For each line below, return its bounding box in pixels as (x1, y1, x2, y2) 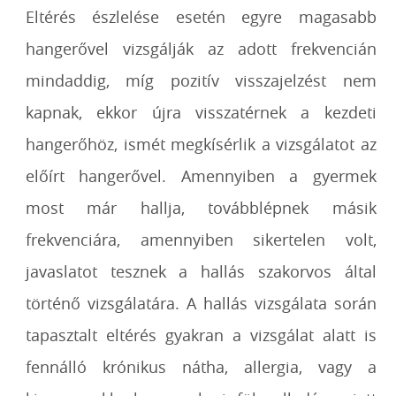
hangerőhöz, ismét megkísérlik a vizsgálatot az (26, 133, 377, 155)
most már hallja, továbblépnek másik (26, 197, 377, 218)
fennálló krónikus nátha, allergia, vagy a (26, 356, 377, 377)
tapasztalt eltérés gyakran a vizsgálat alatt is (26, 324, 377, 346)
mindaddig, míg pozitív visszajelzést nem (26, 70, 377, 91)
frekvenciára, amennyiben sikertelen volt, (26, 229, 377, 250)
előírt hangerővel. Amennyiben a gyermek (26, 165, 377, 187)
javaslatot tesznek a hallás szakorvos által (26, 261, 377, 282)
